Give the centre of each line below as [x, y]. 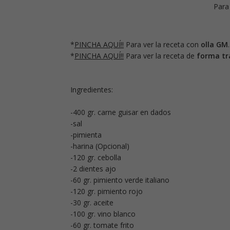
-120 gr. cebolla [96, 158]
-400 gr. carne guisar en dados [121, 112]
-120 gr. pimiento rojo [107, 191]
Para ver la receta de [160, 56]
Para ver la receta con [162, 45]
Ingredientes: [92, 90]
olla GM [214, 45]
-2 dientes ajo [93, 169]
